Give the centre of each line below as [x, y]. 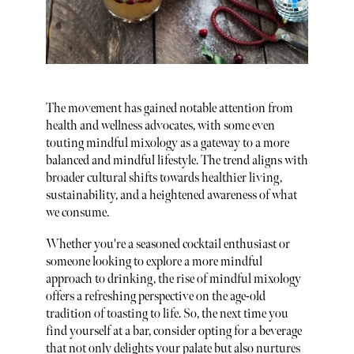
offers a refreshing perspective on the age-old [155, 296]
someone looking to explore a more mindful [154, 262]
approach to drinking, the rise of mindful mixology [173, 279]
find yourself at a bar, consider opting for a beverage [173, 331]
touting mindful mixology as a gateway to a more [167, 144]
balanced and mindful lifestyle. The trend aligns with [177, 161]
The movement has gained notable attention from [169, 109]
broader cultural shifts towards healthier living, [164, 179]
